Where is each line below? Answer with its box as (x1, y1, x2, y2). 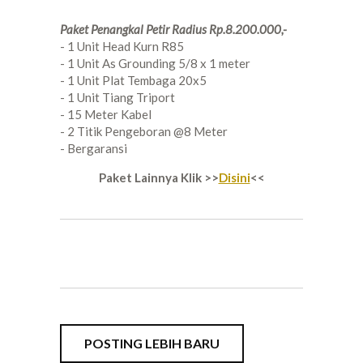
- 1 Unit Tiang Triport (60, 89, 175, 105)
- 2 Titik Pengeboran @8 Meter (60, 123, 228, 139)
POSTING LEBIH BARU (84, 335, 220, 351)
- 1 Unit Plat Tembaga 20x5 (60, 72, 207, 88)
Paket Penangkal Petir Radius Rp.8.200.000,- (60, 21, 287, 36)
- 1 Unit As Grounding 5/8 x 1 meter (60, 55, 250, 70)
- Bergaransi (60, 140, 127, 156)
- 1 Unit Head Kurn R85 (60, 38, 184, 53)
